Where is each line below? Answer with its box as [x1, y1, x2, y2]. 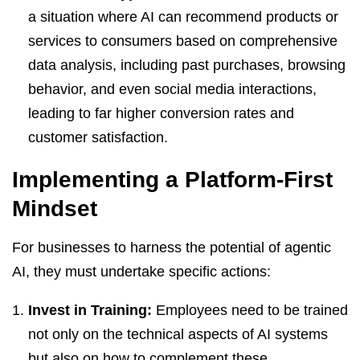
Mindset [12, 195, 97, 221]
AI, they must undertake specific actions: [12, 263, 271, 280]
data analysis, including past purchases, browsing [28, 56, 346, 73]
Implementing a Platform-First [12, 166, 333, 192]
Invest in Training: [28, 301, 152, 318]
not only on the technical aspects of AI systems [28, 325, 328, 342]
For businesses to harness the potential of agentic [12, 239, 331, 256]
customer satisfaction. [28, 129, 168, 145]
